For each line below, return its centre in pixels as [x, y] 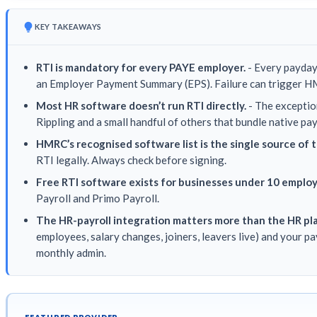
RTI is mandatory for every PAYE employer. [141, 67]
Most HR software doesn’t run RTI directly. [141, 105]
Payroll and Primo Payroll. [98, 198]
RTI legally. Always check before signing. [131, 160]
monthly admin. [71, 252]
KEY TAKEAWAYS [68, 26]
